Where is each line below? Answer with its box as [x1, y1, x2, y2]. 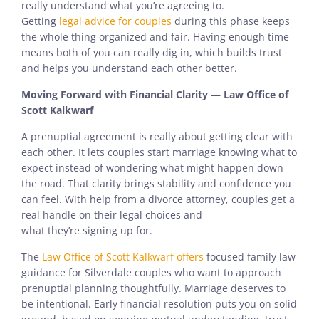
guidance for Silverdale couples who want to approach [21, 265, 281, 279]
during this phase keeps [172, 14, 290, 28]
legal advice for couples [59, 14, 172, 28]
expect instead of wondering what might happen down [21, 160, 283, 174]
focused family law [204, 249, 296, 263]
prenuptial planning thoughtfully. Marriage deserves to [21, 281, 286, 295]
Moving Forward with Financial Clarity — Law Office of [21, 87, 288, 101]
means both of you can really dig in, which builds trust [21, 45, 282, 59]
